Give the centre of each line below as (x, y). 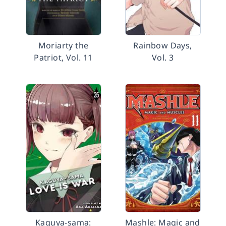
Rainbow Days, (163, 45)
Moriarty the (63, 45)
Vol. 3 (163, 58)
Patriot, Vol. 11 (63, 58)
